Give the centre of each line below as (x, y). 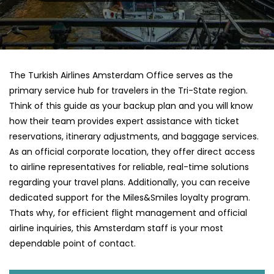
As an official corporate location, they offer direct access (132, 152)
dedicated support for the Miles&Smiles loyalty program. (130, 198)
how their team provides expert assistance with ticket (124, 121)
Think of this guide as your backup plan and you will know (131, 106)
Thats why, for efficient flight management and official (128, 213)
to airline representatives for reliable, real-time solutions (129, 167)
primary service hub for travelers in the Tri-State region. (128, 91)
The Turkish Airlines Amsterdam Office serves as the (121, 76)
